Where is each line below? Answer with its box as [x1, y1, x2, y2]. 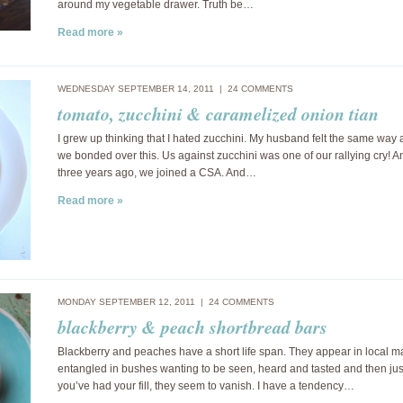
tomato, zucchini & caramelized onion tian [58, 101, 379, 126]
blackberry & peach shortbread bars [58, 314, 327, 339]
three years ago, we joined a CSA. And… [58, 166, 256, 179]
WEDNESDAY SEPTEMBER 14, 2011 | [58, 84, 228, 94]
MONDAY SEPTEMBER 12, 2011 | [58, 297, 209, 307]
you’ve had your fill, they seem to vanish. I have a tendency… [58, 380, 354, 392]
